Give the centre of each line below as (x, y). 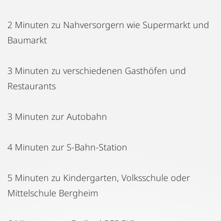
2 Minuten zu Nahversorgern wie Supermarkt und (108, 24)
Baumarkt (27, 40)
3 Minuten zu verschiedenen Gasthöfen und (97, 70)
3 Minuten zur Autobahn (57, 116)
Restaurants (32, 86)
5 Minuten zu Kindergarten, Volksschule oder (99, 177)
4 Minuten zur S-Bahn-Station (67, 147)
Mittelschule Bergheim (53, 193)
